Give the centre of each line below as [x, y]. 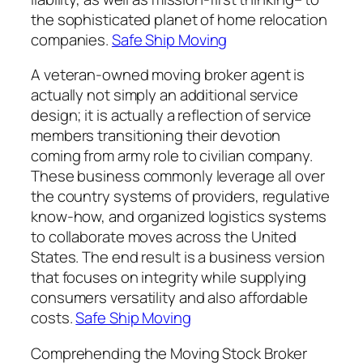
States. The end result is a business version [178, 257]
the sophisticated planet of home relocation [179, 19]
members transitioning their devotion [156, 136]
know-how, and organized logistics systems [179, 217]
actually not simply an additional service [164, 95]
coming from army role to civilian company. [172, 156]
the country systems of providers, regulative [180, 196]
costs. [53, 318]
